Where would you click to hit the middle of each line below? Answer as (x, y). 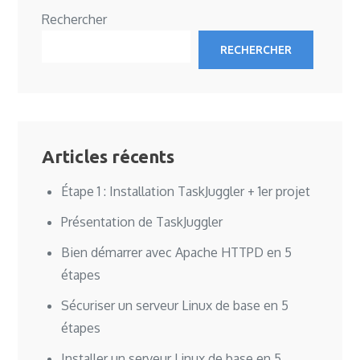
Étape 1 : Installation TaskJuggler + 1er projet (186, 192)
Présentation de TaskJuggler (142, 222)
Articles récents (108, 157)
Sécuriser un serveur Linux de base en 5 (175, 306)
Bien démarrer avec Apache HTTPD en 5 (177, 253)
